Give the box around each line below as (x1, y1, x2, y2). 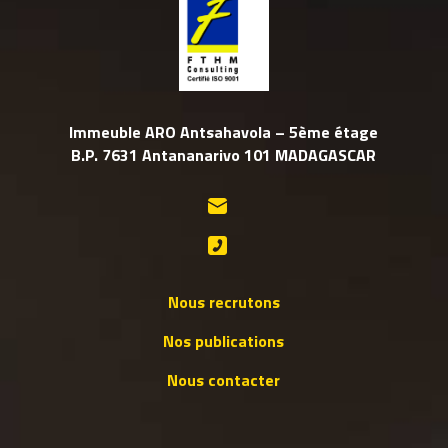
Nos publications (163, 328, 285, 353)
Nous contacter (167, 367, 281, 392)
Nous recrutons (167, 289, 280, 314)
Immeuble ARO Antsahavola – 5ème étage (69, 119, 379, 144)
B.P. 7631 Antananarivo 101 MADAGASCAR (71, 142, 377, 167)
